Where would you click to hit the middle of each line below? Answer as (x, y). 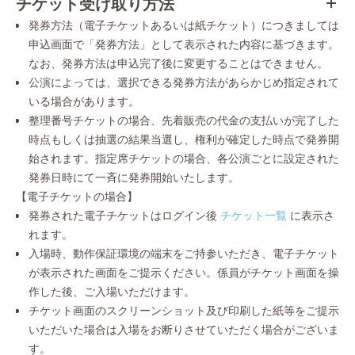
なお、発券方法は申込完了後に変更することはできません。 (178, 63)
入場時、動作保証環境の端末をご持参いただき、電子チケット (184, 253)
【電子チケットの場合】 (77, 196)
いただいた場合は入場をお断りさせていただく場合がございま (184, 329)
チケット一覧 (254, 215)
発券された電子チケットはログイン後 (123, 215)
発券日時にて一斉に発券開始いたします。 (134, 177)
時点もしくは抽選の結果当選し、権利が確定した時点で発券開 (184, 139)
